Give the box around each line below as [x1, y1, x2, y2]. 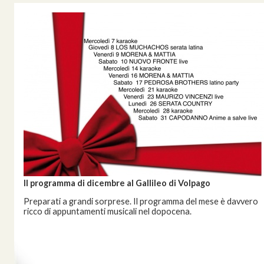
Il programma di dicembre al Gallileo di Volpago [24, 178, 210, 188]
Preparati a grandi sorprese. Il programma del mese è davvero [24, 196, 258, 206]
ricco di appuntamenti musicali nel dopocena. [24, 206, 192, 216]
